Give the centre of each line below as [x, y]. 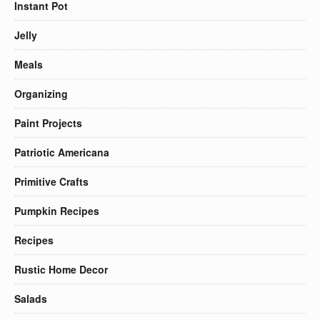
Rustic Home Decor [61, 269]
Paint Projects [48, 122]
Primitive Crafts [51, 181]
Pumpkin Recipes [57, 210]
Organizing [41, 93]
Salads [31, 298]
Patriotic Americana [62, 152]
